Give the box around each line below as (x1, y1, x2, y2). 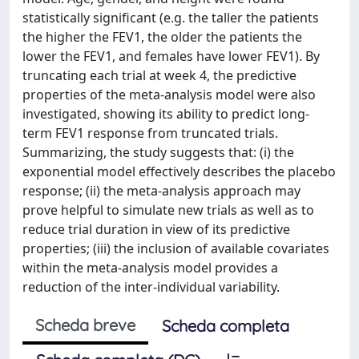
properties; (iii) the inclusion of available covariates (22, 240, 329, 257)
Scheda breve (35, 315, 135, 335)
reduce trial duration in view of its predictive (22, 220, 290, 238)
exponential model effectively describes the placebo (22, 163, 336, 180)
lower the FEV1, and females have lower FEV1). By (22, 47, 320, 65)
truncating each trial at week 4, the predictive (22, 67, 296, 84)
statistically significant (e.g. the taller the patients (22, 9, 319, 26)
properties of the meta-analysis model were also (22, 86, 316, 103)
